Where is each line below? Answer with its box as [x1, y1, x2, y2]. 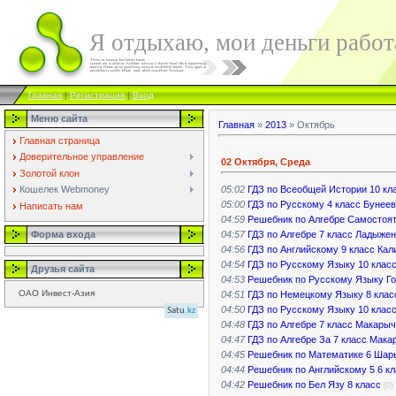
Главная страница [19, 135, 100, 146]
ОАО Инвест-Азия [19, 288, 95, 298]
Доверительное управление [19, 151, 144, 163]
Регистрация [70, 90, 125, 100]
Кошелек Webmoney [19, 184, 110, 195]
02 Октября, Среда [221, 156, 310, 167]
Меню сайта [31, 113, 88, 124]
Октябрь [297, 119, 335, 130]
